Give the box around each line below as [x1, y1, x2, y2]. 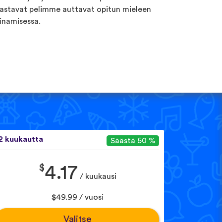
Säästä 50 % [111, 137, 155, 145]
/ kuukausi [77, 172, 116, 181]
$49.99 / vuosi [51, 193, 104, 201]
